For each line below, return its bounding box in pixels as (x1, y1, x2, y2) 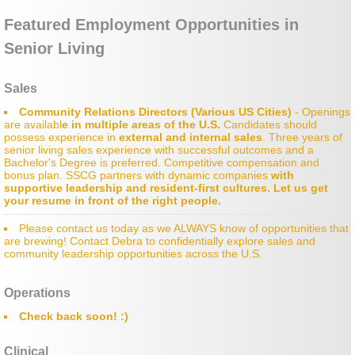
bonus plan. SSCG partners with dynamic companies (4, 169, 271, 182)
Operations (4, 286, 71, 300)
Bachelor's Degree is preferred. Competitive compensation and (4, 156, 319, 170)
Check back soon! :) (19, 310, 132, 323)
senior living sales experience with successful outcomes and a (4, 143, 314, 157)
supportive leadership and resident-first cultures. (4, 181, 273, 195)
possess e (4, 131, 55, 144)
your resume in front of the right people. (4, 194, 224, 208)
